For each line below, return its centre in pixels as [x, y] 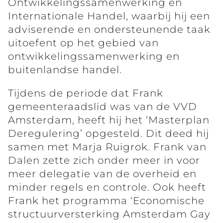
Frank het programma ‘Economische [106, 200]
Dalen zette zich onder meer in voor [104, 160]
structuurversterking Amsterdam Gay [109, 214]
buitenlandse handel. [65, 69]
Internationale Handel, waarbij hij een [109, 16]
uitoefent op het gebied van [83, 43]
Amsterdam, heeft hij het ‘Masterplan [109, 120]
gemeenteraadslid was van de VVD [103, 106]
